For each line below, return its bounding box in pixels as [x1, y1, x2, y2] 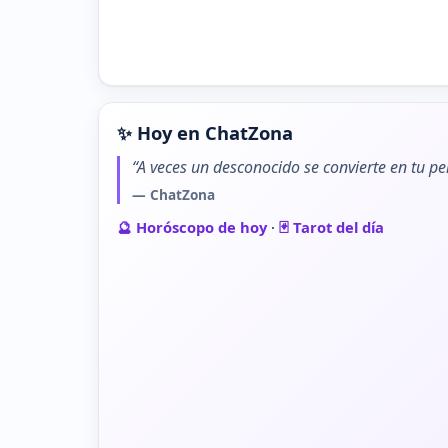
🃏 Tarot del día [279, 216, 384, 237]
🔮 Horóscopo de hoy [117, 216, 267, 237]
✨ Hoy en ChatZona [117, 119, 293, 145]
